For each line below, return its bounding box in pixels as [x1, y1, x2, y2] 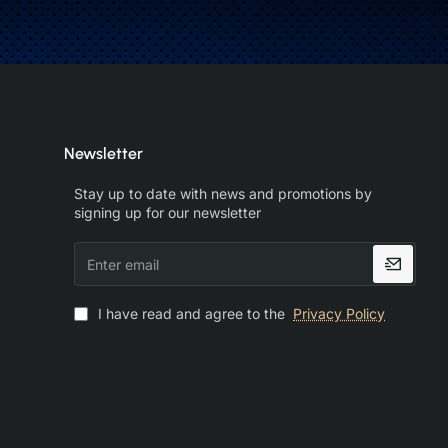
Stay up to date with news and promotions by [74, 185, 372, 202]
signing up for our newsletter [74, 204, 261, 221]
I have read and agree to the [94, 305, 289, 322]
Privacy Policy [293, 305, 385, 322]
